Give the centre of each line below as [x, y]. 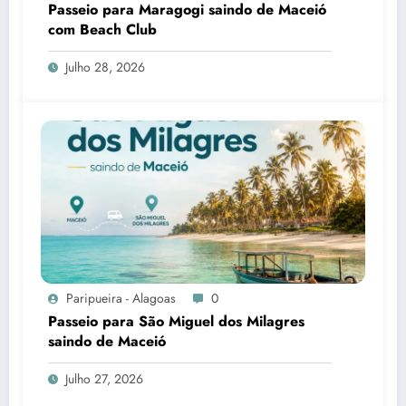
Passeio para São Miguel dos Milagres [176, 321]
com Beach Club [102, 29]
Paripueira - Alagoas [121, 298]
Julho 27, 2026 [104, 378]
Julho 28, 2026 [105, 67]
